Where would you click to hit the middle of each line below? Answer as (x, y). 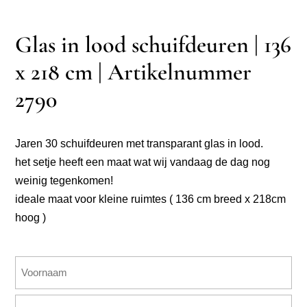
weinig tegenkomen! (64, 180)
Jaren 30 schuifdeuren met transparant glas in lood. (139, 143)
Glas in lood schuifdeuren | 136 (153, 45)
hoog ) (31, 217)
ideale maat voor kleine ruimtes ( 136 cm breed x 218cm (151, 199)
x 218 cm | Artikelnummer (134, 72)
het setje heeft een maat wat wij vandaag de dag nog (143, 162)
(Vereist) (34, 284)
